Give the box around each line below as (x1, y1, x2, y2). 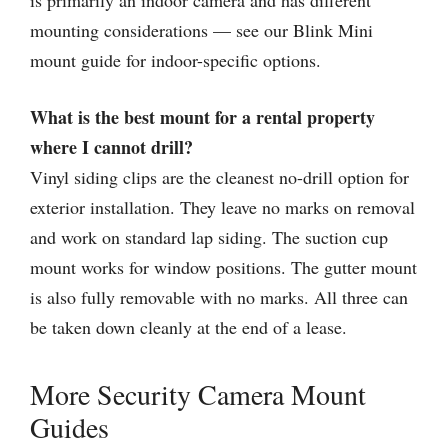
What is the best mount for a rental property (30, 104, 375, 130)
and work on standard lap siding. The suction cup (30, 225, 388, 249)
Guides (30, 408, 109, 446)
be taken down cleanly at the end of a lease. (30, 315, 347, 339)
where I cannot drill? (30, 134, 193, 160)
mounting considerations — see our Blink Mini (30, 18, 373, 42)
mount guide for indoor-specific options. (30, 48, 321, 72)
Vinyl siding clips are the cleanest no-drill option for (30, 165, 409, 189)
